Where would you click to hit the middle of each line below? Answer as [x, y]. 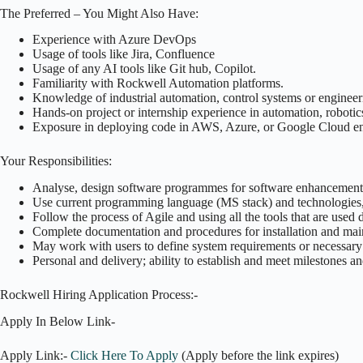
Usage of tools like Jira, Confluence [124, 54]
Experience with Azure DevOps [114, 40]
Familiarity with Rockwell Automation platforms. [158, 83]
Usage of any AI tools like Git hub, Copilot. [144, 69]
